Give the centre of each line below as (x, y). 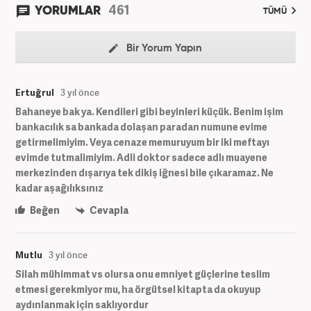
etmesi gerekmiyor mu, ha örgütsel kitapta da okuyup (138, 289)
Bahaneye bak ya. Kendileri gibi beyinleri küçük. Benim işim (149, 111)
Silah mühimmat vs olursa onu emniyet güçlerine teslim (143, 274)
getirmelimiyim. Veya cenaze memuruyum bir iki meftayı (142, 142)
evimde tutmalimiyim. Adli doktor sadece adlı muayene (141, 157)
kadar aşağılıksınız (59, 187)
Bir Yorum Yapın (163, 48)
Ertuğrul (35, 92)
